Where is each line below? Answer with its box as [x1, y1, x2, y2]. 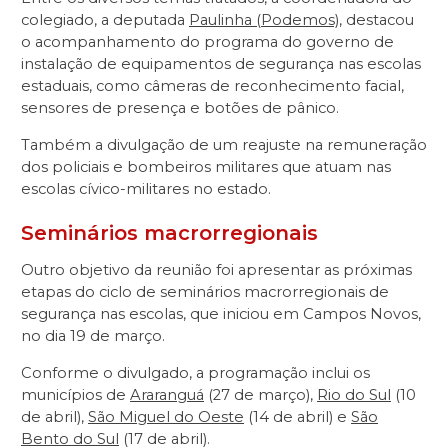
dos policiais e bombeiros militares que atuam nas [21, 157, 391, 176]
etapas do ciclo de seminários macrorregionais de [21, 283, 389, 302]
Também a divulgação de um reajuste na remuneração [21, 135, 427, 154]
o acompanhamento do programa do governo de [21, 33, 394, 52]
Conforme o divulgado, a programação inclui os [21, 364, 370, 383]
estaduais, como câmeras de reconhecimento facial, [21, 77, 404, 96]
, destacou [339, 11, 414, 30]
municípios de [21, 386, 130, 405]
